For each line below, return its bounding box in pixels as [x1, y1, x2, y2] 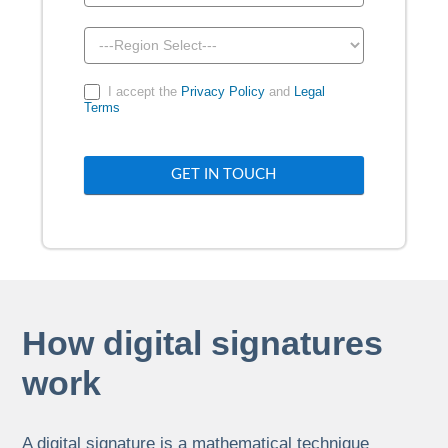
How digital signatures [22, 323, 384, 362]
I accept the [103, 83, 181, 99]
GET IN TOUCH [171, 167, 277, 183]
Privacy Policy [180, 83, 265, 99]
